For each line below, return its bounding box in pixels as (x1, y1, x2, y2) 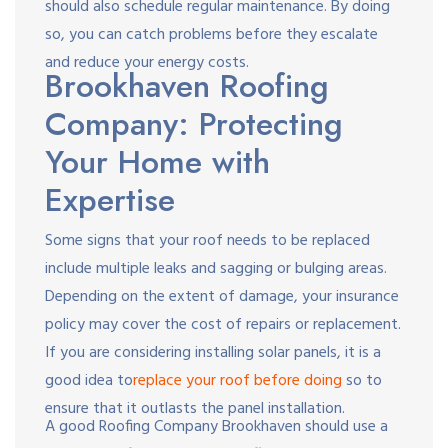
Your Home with (45, 138, 270, 185)
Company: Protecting (45, 100, 343, 147)
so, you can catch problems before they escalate (45, 21, 378, 48)
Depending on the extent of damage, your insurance (45, 283, 399, 310)
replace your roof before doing (133, 367, 342, 394)
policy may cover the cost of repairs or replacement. (45, 311, 401, 338)
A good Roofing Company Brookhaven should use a (45, 413, 388, 440)
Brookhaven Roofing (45, 62, 329, 109)
